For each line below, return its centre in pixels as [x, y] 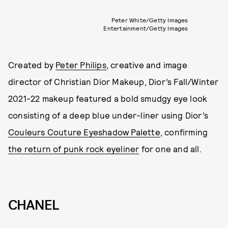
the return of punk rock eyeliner [74, 149]
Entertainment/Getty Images [146, 28]
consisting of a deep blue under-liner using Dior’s [108, 115]
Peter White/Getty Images [150, 20]
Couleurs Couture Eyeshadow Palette [84, 132]
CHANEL [33, 205]
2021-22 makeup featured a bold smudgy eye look [108, 98]
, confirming [184, 132]
